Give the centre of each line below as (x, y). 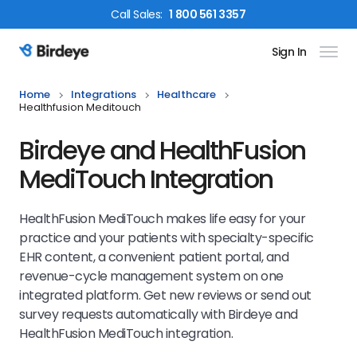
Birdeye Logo (58, 61)
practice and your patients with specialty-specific (167, 238)
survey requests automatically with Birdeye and (159, 314)
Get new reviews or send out (227, 295)
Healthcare (186, 94)
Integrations (104, 94)
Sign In (289, 52)
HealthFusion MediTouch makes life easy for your (163, 219)
